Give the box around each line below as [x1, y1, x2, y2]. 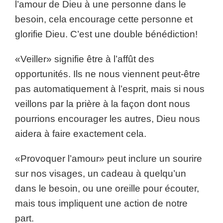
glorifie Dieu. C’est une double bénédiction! [15, 29, 198, 39]
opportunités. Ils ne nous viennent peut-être [15, 69, 200, 79]
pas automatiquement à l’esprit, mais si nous [15, 84, 205, 94]
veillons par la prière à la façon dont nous [15, 99, 190, 109]
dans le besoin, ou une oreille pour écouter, [15, 183, 199, 194]
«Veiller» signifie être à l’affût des [15, 54, 154, 64]
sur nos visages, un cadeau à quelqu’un [15, 168, 186, 179]
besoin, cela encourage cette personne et [15, 14, 193, 24]
